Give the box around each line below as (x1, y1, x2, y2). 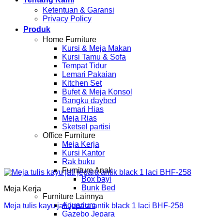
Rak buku (62, 157, 95, 166)
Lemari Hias (62, 105, 104, 113)
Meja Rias (62, 114, 97, 122)
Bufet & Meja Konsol (62, 88, 132, 96)
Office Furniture (43, 131, 95, 139)
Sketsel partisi (62, 123, 110, 131)
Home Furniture (43, 35, 96, 44)
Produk (23, 25, 50, 33)
